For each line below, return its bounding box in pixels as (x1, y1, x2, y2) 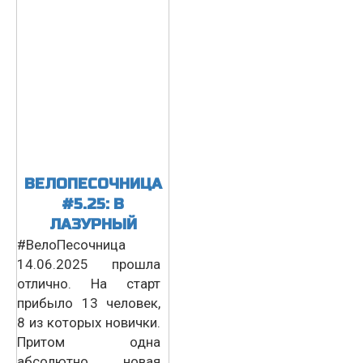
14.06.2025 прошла (17, 255, 160, 272)
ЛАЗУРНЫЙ (49, 215, 137, 233)
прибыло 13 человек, (17, 294, 160, 311)
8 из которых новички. (17, 314, 160, 331)
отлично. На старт (17, 275, 160, 292)
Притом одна (17, 333, 160, 350)
